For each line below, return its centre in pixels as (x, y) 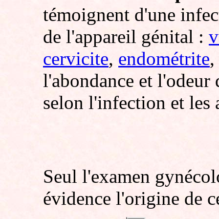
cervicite (76, 58)
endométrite (164, 58)
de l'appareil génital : (126, 36)
